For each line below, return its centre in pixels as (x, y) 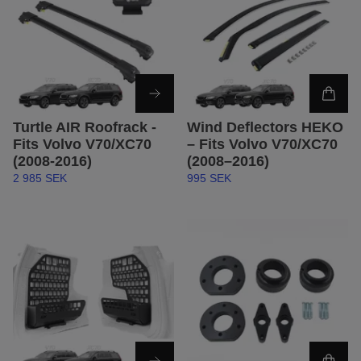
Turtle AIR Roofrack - (85, 128)
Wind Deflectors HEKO (265, 128)
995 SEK (209, 178)
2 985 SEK (40, 178)
